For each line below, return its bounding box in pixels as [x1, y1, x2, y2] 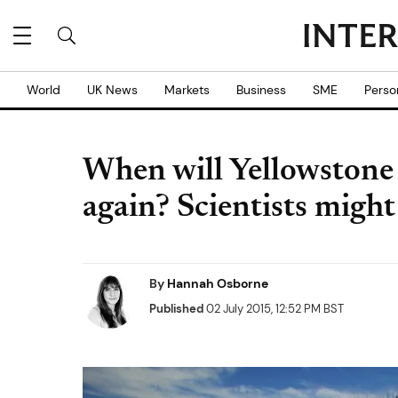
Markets [164, 82, 210, 98]
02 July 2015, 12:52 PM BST [203, 301, 344, 316]
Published [149, 301, 203, 316]
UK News [87, 82, 138, 98]
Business [236, 82, 286, 98]
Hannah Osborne [167, 275, 268, 291]
